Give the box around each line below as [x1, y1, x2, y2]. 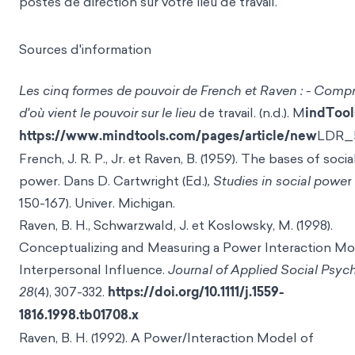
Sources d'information [19, 40, 151, 58]
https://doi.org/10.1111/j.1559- [108, 283, 284, 301]
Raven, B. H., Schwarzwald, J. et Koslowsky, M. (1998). [19, 216, 333, 234]
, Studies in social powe [208, 172, 347, 189]
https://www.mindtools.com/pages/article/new [19, 127, 317, 145]
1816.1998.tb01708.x [19, 306, 139, 324]
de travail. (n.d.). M [199, 104, 305, 121]
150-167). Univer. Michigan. [19, 194, 175, 212]
